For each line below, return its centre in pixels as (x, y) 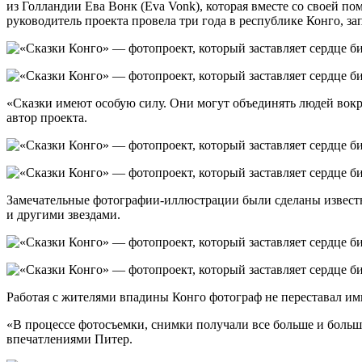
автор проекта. (47, 117)
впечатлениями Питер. (69, 339)
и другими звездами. (63, 214)
